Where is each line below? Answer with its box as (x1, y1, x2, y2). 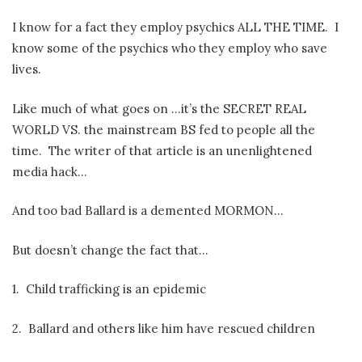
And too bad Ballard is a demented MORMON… (12, 203, 284, 219)
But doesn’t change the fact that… (12, 242, 208, 258)
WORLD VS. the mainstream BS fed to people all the (12, 121, 315, 137)
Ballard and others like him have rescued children (28, 320, 315, 336)
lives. (12, 61, 41, 78)
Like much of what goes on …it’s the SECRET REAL (12, 100, 306, 116)
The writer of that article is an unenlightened (48, 142, 312, 158)
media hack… (12, 163, 87, 179)
